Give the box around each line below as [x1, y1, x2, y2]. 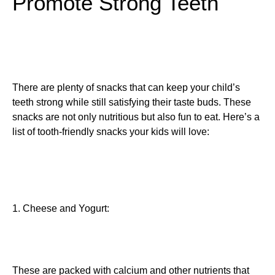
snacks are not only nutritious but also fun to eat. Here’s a [12, 112, 260, 123]
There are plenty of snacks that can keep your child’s [12, 82, 240, 93]
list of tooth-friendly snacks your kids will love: [12, 126, 209, 137]
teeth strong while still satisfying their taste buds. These [12, 97, 251, 108]
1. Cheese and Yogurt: [12, 203, 109, 214]
